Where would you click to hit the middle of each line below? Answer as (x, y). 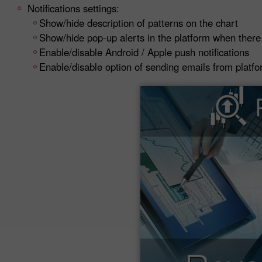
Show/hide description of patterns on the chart (138, 23)
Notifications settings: (73, 8)
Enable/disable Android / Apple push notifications (144, 52)
